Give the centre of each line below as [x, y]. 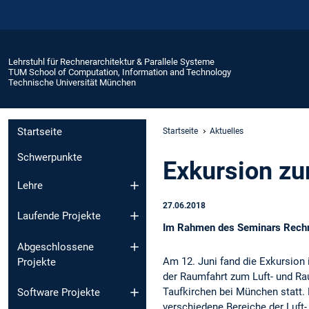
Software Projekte [59, 293]
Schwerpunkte [50, 158]
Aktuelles [227, 131]
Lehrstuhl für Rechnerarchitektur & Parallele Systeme [111, 61]
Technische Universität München [72, 82]
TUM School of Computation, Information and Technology [120, 72]
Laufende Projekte [59, 216]
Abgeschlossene [56, 247]
